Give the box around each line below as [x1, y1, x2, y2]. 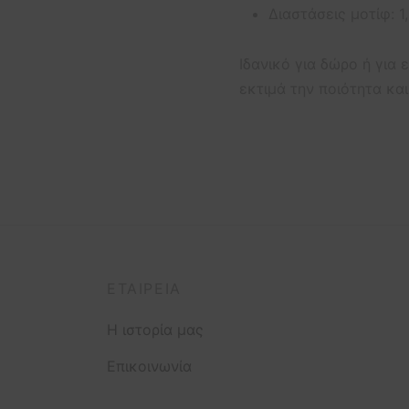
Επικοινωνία [107, 356, 192, 375]
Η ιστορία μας [107, 320, 204, 339]
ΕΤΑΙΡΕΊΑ [107, 279, 182, 299]
